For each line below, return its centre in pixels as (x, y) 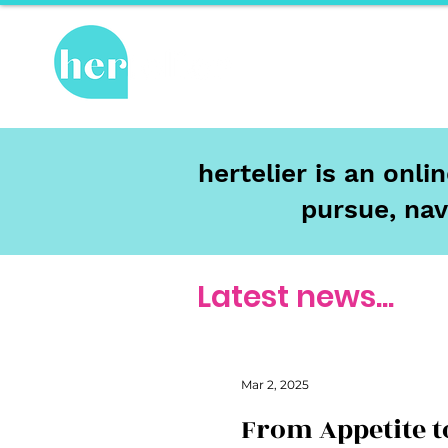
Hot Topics (342, 68)
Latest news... (295, 297)
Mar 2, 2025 (275, 384)
